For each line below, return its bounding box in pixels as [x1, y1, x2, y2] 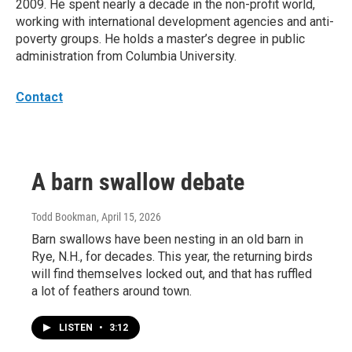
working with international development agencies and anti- [16, 14, 334, 29]
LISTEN [59, 322, 95, 333]
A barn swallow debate [31, 168, 244, 196]
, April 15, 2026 [97, 211, 161, 223]
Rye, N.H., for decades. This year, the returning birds [31, 249, 313, 264]
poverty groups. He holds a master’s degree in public [16, 31, 305, 46]
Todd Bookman [31, 211, 97, 223]
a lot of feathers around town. [31, 284, 192, 299]
